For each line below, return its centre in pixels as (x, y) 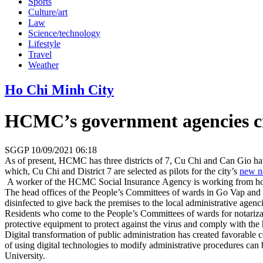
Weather (43, 65)
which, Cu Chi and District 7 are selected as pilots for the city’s (122, 171)
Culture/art (48, 12)
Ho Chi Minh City (59, 90)
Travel (40, 54)
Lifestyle (44, 43)
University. (25, 255)
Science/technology (64, 33)
